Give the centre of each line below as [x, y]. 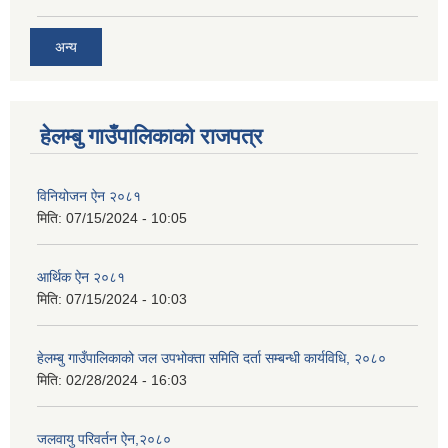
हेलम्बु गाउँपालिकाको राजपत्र [151, 136]
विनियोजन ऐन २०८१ [89, 195]
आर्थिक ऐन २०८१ [81, 276]
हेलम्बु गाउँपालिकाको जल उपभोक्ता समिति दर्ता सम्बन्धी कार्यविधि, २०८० [211, 357]
